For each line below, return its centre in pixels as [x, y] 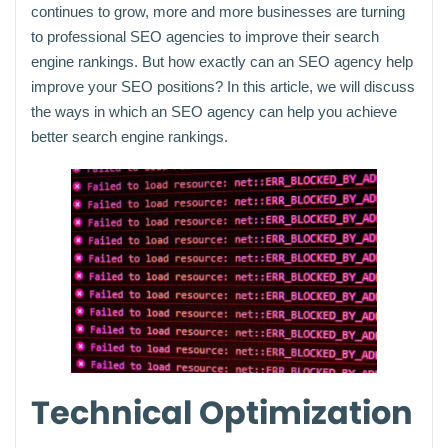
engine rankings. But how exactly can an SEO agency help [222, 61]
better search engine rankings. [129, 136]
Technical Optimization [222, 412]
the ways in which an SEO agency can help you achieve [214, 111]
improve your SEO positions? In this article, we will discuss [223, 86]
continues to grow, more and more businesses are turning [218, 11]
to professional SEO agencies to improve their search [205, 36]
